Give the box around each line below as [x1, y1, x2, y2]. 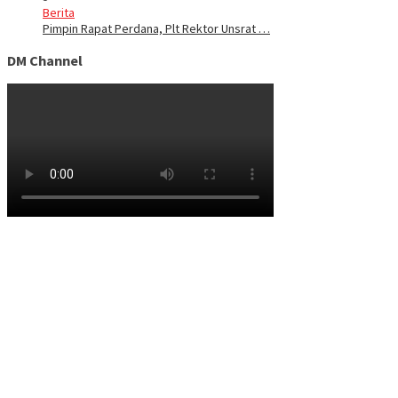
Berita [43, 4, 75, 21]
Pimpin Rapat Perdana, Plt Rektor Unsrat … [43, 20, 270, 37]
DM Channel [7, 51, 83, 69]
